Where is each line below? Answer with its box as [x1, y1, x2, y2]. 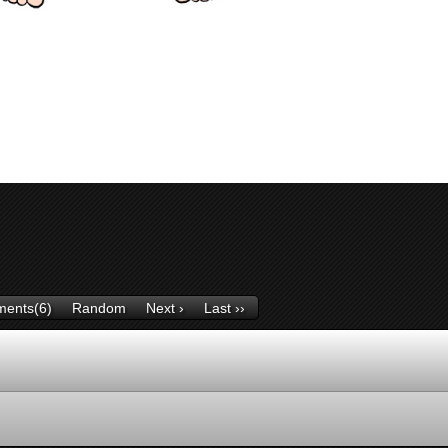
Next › [146, 300, 184, 317]
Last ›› [204, 300, 245, 317]
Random [72, 300, 126, 317]
